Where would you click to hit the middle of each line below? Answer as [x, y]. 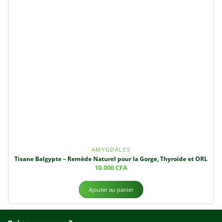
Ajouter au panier [111, 189]
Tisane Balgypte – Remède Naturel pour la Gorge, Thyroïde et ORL [111, 159]
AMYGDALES [111, 149]
